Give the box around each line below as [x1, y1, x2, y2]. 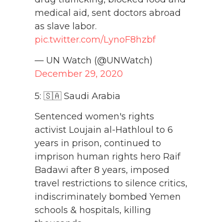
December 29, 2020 [35, 68, 123, 79]
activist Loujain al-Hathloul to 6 [35, 124, 173, 136]
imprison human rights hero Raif [35, 151, 180, 163]
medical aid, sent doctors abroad [35, 7, 181, 19]
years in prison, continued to [35, 138, 161, 149]
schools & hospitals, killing [35, 205, 151, 216]
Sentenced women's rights [35, 111, 154, 122]
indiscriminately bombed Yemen [35, 191, 181, 203]
